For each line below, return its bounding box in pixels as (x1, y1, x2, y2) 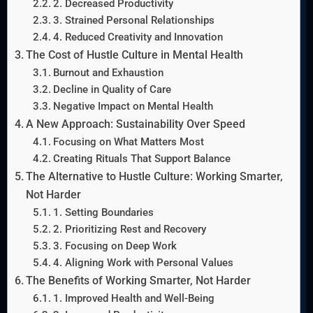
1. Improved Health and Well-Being (52, 291, 214, 305)
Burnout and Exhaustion (52, 66, 163, 79)
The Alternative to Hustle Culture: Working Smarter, (26, 169, 284, 183)
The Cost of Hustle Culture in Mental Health (26, 48, 244, 61)
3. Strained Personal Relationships (52, 13, 214, 27)
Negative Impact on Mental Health (52, 99, 213, 112)
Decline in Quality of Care (52, 82, 171, 96)
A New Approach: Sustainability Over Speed (26, 117, 246, 131)
